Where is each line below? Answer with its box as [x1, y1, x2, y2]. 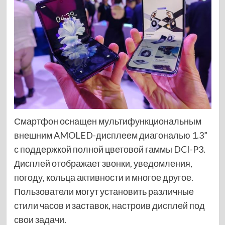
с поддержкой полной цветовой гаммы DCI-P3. [14, 143, 205, 155]
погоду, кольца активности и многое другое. [14, 171, 193, 183]
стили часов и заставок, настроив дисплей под [14, 199, 205, 211]
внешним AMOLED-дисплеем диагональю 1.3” [14, 129, 207, 141]
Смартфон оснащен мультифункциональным [14, 115, 201, 127]
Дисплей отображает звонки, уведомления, [14, 157, 192, 169]
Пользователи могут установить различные [14, 185, 194, 197]
